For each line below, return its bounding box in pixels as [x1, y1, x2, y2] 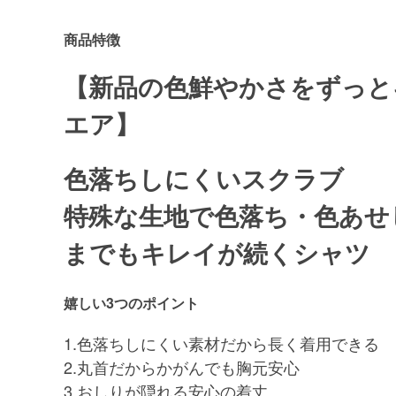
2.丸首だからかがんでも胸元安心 [64, 355, 316, 378]
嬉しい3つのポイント [64, 293, 213, 313]
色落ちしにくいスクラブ [64, 160, 344, 196]
